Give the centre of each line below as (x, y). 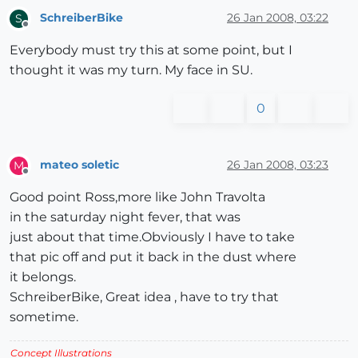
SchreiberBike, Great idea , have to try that (144, 296)
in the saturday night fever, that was (125, 217)
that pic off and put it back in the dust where (153, 257)
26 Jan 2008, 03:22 (278, 18)
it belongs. (43, 276)
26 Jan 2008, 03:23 (278, 165)
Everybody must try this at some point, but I (151, 50)
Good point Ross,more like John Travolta (137, 197)
